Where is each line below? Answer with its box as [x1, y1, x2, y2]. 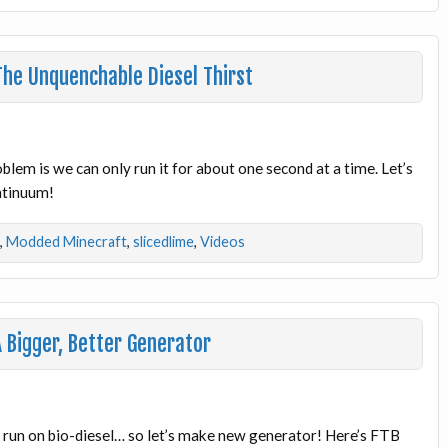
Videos [199, 233, 245, 251]
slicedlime [132, 233, 194, 251]
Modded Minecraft [5, 233, 127, 251]
